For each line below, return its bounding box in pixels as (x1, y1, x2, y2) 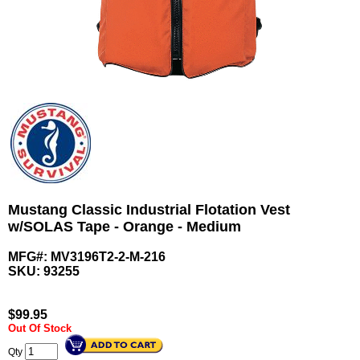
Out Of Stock (8, 322, 72, 335)
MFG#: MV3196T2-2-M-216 (8, 250, 166, 264)
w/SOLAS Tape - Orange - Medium (8, 219, 241, 235)
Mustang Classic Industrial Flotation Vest (8, 202, 290, 219)
